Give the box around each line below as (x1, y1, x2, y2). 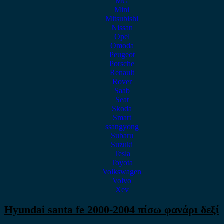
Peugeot (109, 50, 135, 59)
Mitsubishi (105, 14, 138, 23)
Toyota (111, 158, 133, 167)
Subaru (110, 131, 133, 140)
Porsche (109, 59, 134, 68)
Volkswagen (102, 167, 141, 176)
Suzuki (111, 140, 133, 149)
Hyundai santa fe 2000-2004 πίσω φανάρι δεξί (4, 203, 219, 216)
